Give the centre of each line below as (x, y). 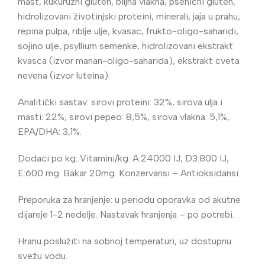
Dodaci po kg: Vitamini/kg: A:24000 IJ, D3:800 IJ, (123, 158)
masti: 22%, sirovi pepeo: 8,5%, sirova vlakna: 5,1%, (124, 117)
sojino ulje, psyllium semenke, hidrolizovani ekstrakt (125, 46)
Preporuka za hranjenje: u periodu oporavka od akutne (129, 200)
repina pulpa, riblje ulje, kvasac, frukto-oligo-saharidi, (128, 31)
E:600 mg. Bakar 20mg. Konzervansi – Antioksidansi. (129, 173)
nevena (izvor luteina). (64, 75)
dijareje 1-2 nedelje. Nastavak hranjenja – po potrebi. (126, 214)
